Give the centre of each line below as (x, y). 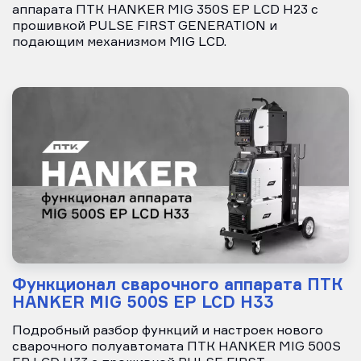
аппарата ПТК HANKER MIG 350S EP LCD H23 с (165, 10)
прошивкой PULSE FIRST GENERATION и (145, 26)
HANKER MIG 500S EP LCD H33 (143, 301)
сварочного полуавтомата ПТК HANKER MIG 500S (176, 347)
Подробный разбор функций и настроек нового (168, 331)
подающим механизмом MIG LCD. (119, 42)
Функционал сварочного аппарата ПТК (177, 284)
